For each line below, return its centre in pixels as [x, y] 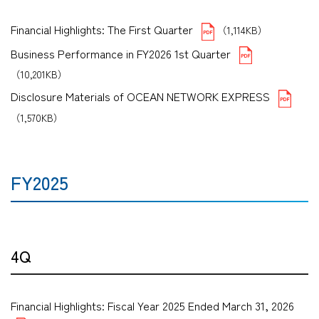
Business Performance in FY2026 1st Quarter [121, 53]
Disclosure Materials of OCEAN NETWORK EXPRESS [140, 96]
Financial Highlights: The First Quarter [102, 29]
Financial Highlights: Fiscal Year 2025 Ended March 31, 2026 [152, 305]
